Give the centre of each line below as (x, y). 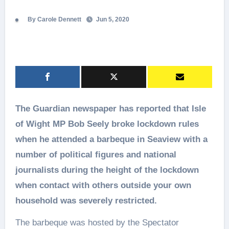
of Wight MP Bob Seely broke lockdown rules (107, 124)
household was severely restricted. (86, 201)
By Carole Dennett (53, 19)
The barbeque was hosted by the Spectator (97, 223)
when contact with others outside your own (103, 185)
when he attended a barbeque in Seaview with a (111, 139)
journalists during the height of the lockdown (107, 170)
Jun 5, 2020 (112, 19)
